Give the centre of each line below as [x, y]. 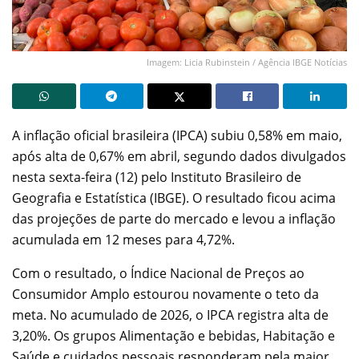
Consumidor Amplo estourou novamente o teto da [165, 294]
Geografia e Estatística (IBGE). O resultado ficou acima [174, 198]
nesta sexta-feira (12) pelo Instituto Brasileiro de [157, 177]
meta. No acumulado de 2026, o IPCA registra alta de [170, 315]
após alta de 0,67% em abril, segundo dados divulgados [179, 156]
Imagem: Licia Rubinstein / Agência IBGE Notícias [247, 62]
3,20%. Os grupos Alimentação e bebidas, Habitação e [173, 335]
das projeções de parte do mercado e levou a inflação [174, 218]
